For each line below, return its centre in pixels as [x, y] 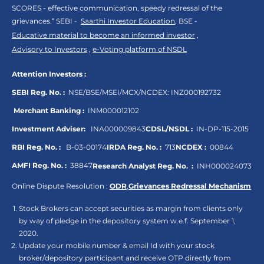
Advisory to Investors [49, 49]
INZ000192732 [195, 93]
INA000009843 [116, 129]
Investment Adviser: [49, 129]
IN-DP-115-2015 [221, 129]
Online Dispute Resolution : [61, 186]
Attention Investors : [49, 74]
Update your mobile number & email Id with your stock [117, 246]
